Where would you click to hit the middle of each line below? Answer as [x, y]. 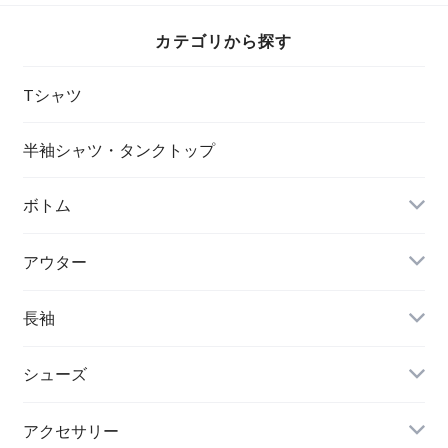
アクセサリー [70, 430]
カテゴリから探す [224, 41]
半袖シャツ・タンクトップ [118, 149]
